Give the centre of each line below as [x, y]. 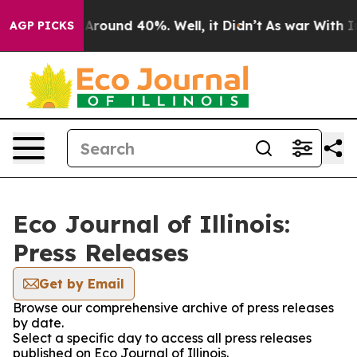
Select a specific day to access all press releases [162, 338]
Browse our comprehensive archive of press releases [173, 308]
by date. [38, 323]
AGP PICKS [42, 25]
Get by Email [82, 284]
